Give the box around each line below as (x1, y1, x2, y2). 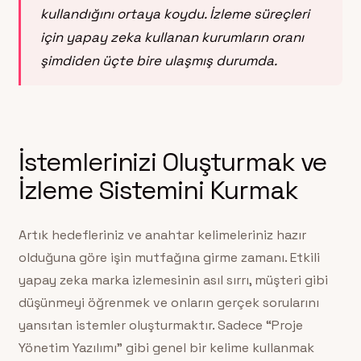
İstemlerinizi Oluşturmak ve (18, 144, 327, 178)
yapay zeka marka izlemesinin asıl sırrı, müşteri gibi (18, 272, 328, 289)
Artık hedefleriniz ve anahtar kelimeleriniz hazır (18, 226, 306, 244)
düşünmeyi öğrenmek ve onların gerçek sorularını (18, 294, 319, 312)
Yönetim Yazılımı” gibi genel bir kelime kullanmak (18, 339, 314, 357)
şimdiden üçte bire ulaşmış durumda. (39, 51, 277, 69)
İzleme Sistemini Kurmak (18, 172, 298, 206)
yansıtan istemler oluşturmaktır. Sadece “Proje (18, 317, 303, 334)
